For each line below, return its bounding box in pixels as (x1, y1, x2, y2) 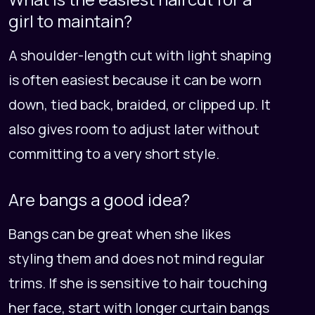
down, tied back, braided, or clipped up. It (8, 94, 271, 114)
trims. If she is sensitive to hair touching (8, 273, 267, 292)
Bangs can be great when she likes (8, 224, 231, 243)
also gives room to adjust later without (8, 119, 259, 139)
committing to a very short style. (8, 143, 219, 163)
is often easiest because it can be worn (8, 70, 262, 89)
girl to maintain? (8, 8, 132, 32)
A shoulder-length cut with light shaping (8, 45, 271, 65)
